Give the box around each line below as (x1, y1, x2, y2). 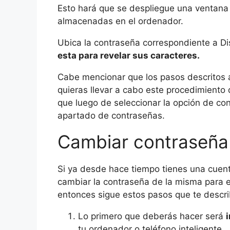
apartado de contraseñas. (57, 110, 165, 121)
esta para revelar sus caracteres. (57, 50, 200, 61)
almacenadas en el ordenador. (57, 16, 183, 27)
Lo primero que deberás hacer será (78, 211, 226, 222)
